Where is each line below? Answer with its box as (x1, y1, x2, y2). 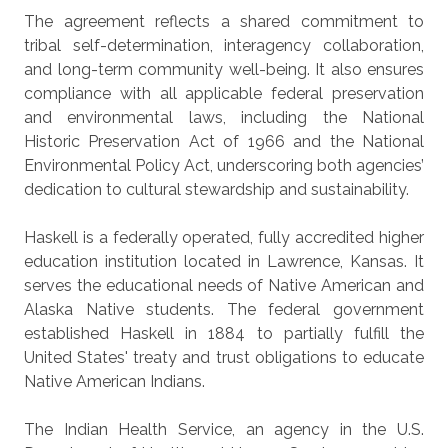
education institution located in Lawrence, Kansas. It (24, 252, 424, 271)
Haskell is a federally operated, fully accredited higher (24, 228, 424, 247)
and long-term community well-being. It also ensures (24, 60, 424, 79)
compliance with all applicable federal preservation (24, 84, 424, 103)
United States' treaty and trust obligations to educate (24, 348, 424, 367)
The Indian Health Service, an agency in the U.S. (24, 420, 424, 439)
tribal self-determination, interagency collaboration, (24, 36, 424, 55)
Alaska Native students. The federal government (24, 300, 424, 319)
